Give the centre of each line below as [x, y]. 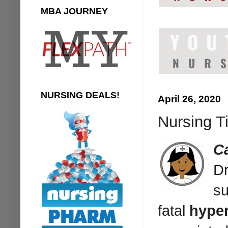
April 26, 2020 [189, 99]
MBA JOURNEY [74, 11]
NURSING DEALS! [80, 95]
